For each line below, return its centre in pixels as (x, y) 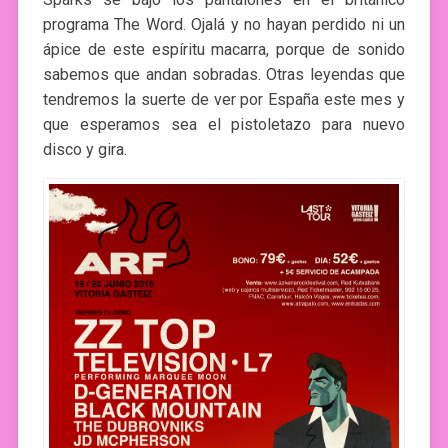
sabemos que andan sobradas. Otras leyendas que (224, 74)
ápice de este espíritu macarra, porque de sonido (224, 49)
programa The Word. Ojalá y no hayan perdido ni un (224, 24)
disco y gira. (84, 149)
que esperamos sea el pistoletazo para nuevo (224, 124)
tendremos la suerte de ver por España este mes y (224, 99)
